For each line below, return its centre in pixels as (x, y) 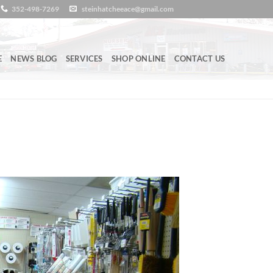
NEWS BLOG (34, 58)
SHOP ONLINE (138, 58)
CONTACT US (200, 58)
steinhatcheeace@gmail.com (127, 9)
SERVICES (84, 58)
